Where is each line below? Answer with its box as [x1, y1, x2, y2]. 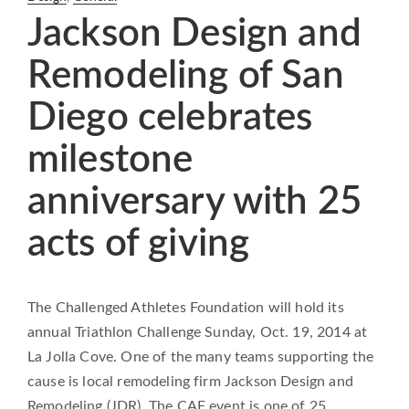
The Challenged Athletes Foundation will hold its [27, 300, 344, 315]
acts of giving [27, 225, 250, 263]
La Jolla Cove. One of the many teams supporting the [27, 350, 374, 364]
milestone [27, 141, 194, 179]
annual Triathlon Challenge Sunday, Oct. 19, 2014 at [27, 325, 368, 340]
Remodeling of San [27, 57, 344, 95]
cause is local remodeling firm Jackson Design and [27, 374, 353, 389]
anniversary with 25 [27, 183, 362, 221]
